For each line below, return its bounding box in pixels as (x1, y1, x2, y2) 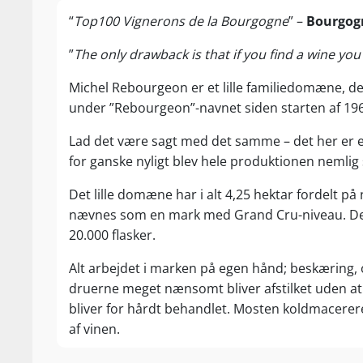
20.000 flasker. (69, 226, 156, 244)
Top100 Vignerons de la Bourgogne (74, 12, 288, 30)
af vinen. (69, 320, 120, 338)
